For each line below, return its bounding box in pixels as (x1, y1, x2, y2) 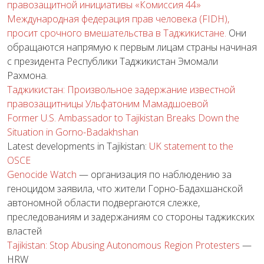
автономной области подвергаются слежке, (7, 196, 200, 210)
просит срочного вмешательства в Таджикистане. (7, 27, 226, 40)
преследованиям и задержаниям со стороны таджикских (7, 210, 255, 224)
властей (7, 225, 42, 238)
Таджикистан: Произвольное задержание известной (7, 83, 235, 97)
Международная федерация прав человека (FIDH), (7, 12, 229, 26)
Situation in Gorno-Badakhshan (7, 126, 138, 139)
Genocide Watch (7, 168, 77, 181)
